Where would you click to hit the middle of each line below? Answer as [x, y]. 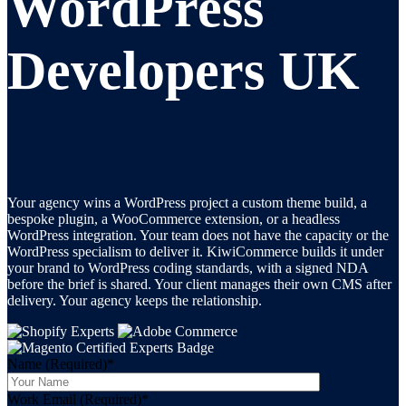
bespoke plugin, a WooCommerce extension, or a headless [174, 218]
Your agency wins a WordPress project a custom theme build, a [187, 202]
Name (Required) [57, 363]
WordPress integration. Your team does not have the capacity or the [198, 235]
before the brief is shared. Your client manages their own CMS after [199, 284]
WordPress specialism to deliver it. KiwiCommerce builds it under [195, 251]
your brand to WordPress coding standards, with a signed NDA [188, 267]
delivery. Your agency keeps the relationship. [135, 300]
